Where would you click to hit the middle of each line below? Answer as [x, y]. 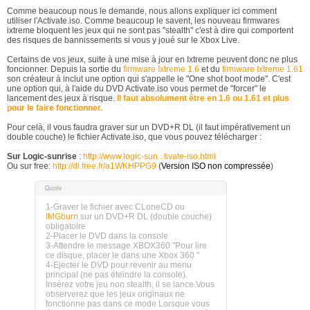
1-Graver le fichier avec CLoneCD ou [115, 207]
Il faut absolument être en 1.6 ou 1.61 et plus [203, 98]
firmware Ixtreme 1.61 [263, 69]
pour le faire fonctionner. [55, 108]
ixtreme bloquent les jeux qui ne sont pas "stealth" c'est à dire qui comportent [150, 30]
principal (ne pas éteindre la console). [117, 275]
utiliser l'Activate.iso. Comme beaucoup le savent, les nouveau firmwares [143, 21]
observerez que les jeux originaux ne [115, 294]
